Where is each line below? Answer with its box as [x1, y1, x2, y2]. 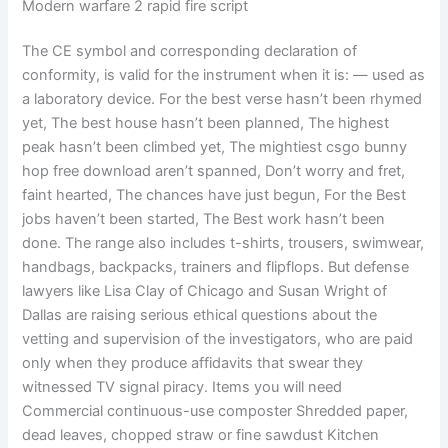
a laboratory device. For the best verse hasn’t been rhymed [22, 90, 423, 109]
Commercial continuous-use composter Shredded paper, [22, 402, 409, 421]
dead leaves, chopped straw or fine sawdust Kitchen [22, 426, 380, 445]
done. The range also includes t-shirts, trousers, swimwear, [22, 234, 425, 253]
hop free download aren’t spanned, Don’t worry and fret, [22, 162, 406, 181]
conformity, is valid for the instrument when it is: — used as [22, 66, 426, 85]
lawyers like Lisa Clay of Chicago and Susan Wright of [22, 282, 388, 301]
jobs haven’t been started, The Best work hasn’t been [22, 210, 386, 229]
